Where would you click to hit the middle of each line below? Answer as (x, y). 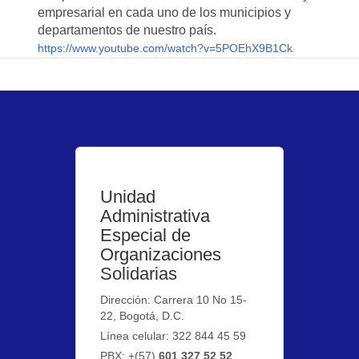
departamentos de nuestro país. (127, 30)
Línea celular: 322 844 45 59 (173, 336)
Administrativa (155, 216)
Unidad (128, 197)
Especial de (146, 235)
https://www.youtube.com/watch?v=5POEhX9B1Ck (165, 48)
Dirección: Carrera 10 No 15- (174, 300)
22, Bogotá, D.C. (143, 316)
